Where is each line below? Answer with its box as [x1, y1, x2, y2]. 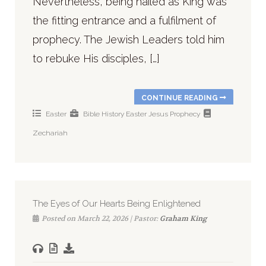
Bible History [83, 109, 124, 118]
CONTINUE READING [141, 93, 220, 102]
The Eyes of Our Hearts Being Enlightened [33, 198, 201, 209]
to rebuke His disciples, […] [33, 52, 160, 65]
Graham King [160, 213, 207, 223]
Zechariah [33, 128, 68, 137]
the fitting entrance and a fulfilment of [33, 14, 216, 27]
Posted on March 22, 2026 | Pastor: [42, 213, 160, 223]
